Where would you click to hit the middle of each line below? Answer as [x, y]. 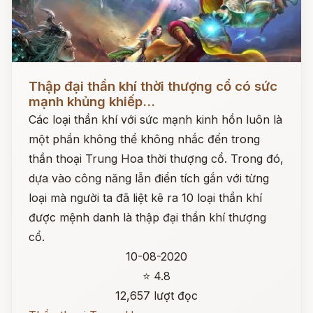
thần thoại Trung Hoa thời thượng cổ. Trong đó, [156, 159]
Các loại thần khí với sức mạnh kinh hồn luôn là [155, 119]
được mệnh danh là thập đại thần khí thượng [147, 217]
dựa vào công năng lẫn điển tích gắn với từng [149, 178]
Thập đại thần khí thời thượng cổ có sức [153, 86]
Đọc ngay [37, 75]
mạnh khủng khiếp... [92, 102]
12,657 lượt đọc [156, 296]
